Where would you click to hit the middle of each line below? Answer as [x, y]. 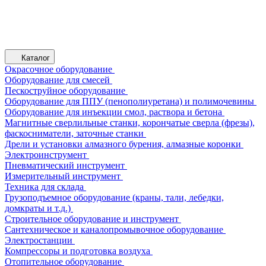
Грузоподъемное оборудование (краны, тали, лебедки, [114, 197]
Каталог [36, 58]
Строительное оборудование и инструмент [92, 219]
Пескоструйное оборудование [65, 91]
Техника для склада [44, 187]
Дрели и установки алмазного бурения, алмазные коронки [123, 144]
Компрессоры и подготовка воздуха [77, 251]
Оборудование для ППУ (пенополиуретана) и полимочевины [129, 101]
